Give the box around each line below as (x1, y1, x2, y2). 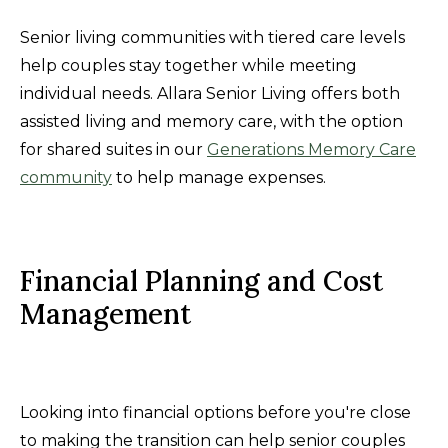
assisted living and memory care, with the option (20, 111, 403, 131)
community (20, 167, 112, 187)
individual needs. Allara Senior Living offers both (20, 83, 400, 103)
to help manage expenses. (112, 167, 326, 187)
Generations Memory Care (207, 139, 416, 159)
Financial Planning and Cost (20, 262, 383, 299)
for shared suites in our (20, 139, 207, 159)
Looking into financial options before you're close (20, 402, 411, 422)
